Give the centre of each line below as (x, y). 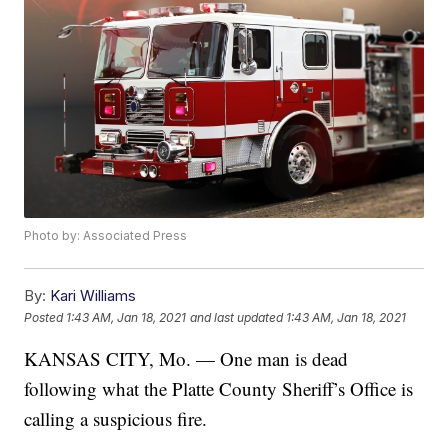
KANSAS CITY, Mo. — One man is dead (186, 359)
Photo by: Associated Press (106, 236)
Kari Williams (93, 296)
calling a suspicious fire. (116, 419)
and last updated (237, 317)
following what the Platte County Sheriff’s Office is (219, 389)
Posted (45, 317)
